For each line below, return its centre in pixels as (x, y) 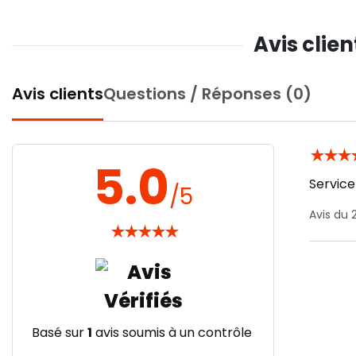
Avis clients (58, 94)
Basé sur (60, 333)
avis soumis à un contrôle (172, 333)
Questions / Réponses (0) (207, 94)
